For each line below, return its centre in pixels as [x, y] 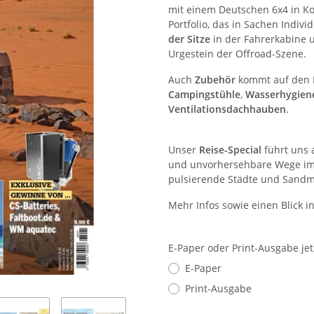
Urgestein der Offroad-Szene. [237, 54]
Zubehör [215, 80]
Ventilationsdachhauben [227, 109]
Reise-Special [232, 150]
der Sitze [189, 39]
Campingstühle [204, 94]
